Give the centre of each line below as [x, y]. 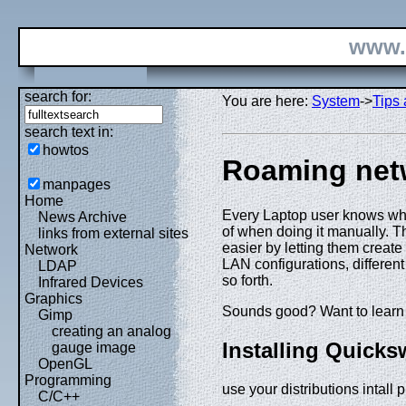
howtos [66, 150]
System [336, 101]
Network [51, 250]
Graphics [53, 299]
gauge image [94, 348]
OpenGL [65, 364]
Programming [68, 380]
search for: [58, 97]
